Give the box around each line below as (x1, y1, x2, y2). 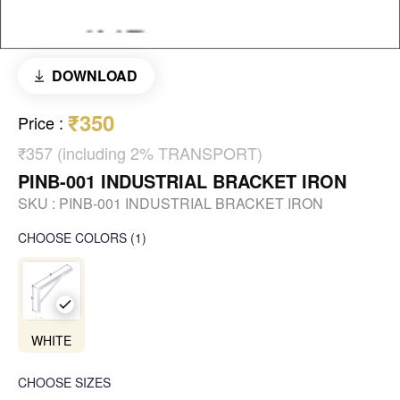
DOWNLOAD (51, 65, 137, 87)
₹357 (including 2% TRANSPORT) (18, 141, 262, 165)
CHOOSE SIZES (18, 373, 111, 392)
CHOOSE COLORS (18, 229, 127, 247)
